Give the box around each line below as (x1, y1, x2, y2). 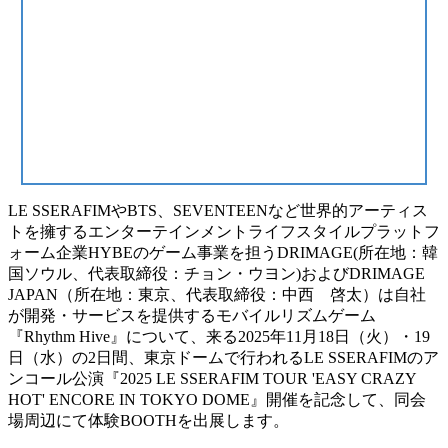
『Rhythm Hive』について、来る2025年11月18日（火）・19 (8, 327, 430, 345)
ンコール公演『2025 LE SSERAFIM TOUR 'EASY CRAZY (8, 369, 416, 387)
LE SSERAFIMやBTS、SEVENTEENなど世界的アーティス (8, 201, 428, 219)
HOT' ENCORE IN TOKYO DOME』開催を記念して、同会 (8, 390, 426, 408)
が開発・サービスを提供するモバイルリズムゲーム (8, 306, 376, 324)
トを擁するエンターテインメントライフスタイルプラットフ (8, 222, 440, 240)
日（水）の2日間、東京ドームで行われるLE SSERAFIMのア (8, 348, 439, 366)
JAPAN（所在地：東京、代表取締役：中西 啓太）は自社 (8, 285, 426, 303)
